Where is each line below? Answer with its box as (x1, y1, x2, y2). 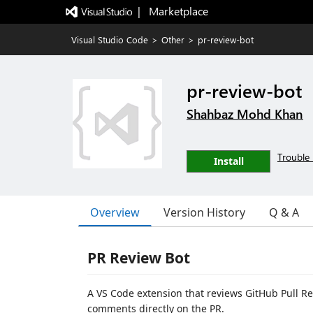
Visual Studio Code (71, 34, 148, 45)
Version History (163, 205, 245, 220)
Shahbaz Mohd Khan (187, 105, 303, 122)
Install (213, 154, 244, 168)
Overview (90, 204, 140, 220)
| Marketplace (137, 3, 208, 18)
